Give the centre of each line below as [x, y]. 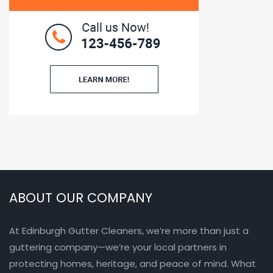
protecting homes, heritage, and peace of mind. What [133, 264]
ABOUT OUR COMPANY [81, 198]
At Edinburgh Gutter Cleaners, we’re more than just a [129, 231]
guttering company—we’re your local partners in [118, 247]
